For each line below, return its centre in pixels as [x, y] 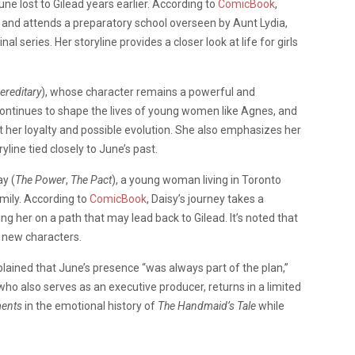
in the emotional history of [90, 305]
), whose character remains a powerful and [148, 92]
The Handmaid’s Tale [207, 305]
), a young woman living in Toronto [197, 179]
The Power [40, 179]
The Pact [91, 179]
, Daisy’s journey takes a [205, 198]
